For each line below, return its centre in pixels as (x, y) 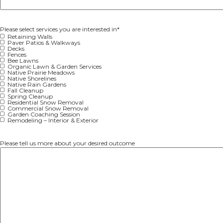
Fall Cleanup (34, 195)
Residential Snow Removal (61, 211)
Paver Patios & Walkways (58, 131)
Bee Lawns (31, 155)
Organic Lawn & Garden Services (73, 163)
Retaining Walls (40, 123)
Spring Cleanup (40, 203)
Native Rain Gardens (49, 187)
